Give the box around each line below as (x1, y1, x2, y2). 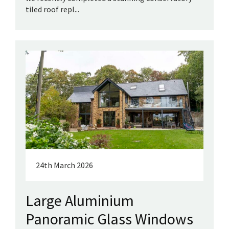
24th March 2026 (36, 159, 93, 170)
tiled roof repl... (26, 4, 79, 14)
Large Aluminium (26, 190, 134, 210)
